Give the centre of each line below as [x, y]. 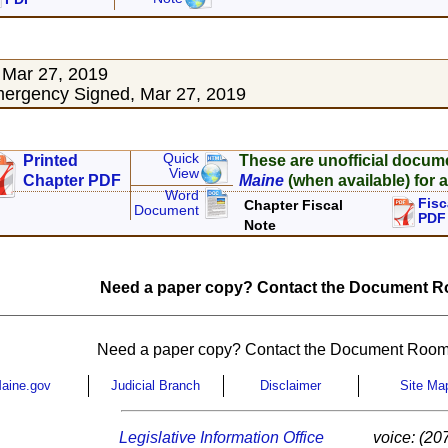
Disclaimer [290, 386]
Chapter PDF [72, 181]
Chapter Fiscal [294, 205]
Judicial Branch [155, 386]
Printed [51, 161]
